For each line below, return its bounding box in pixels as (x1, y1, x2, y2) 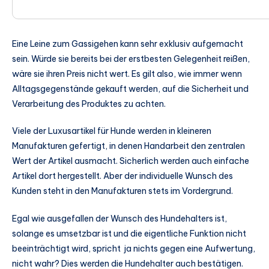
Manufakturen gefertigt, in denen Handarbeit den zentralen (12, 141, 245, 152)
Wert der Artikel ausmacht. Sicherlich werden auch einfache (12, 156, 249, 167)
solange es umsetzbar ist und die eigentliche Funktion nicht (12, 228, 246, 240)
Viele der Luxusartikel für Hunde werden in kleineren (12, 125, 211, 137)
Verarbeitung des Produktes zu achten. (12, 98, 166, 109)
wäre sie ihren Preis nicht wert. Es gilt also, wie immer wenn (12, 68, 242, 79)
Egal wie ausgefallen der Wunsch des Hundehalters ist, (12, 213, 227, 225)
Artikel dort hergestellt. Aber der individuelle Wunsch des (12, 171, 233, 182)
